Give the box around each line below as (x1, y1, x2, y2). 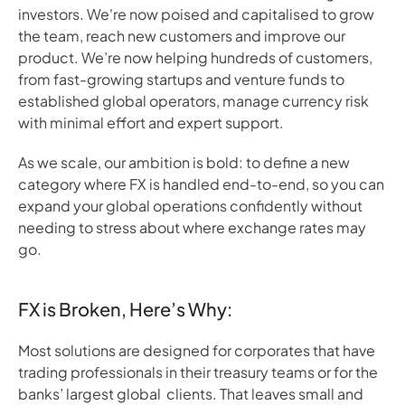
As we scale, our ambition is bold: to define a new (18, 153, 350, 172)
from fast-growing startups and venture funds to (18, 70, 344, 89)
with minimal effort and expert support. (18, 113, 284, 132)
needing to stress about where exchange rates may (18, 218, 366, 237)
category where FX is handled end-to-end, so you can (18, 174, 384, 193)
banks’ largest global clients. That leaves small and (18, 384, 363, 403)
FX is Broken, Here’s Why (18, 297, 227, 320)
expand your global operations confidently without (18, 196, 363, 215)
